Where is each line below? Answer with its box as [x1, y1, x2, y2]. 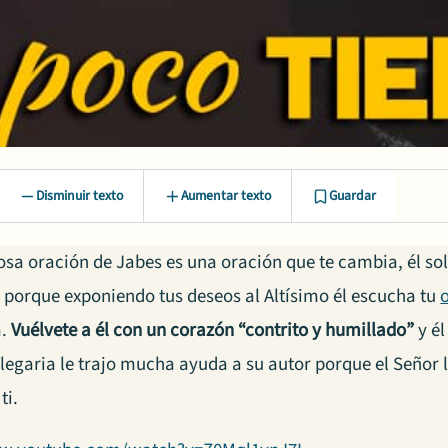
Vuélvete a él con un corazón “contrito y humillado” [11, 316, 415, 344]
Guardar [329, 186, 376, 207]
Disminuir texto [36, 186, 123, 207]
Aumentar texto [181, 186, 271, 207]
